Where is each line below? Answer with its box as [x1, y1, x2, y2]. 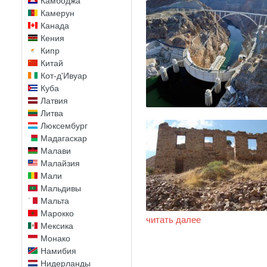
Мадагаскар [41, 133, 87, 143]
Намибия [41, 246, 76, 256]
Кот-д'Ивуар [41, 71, 87, 80]
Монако [41, 234, 70, 243]
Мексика [41, 221, 73, 231]
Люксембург [41, 121, 88, 131]
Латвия [41, 96, 68, 105]
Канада [41, 21, 69, 30]
